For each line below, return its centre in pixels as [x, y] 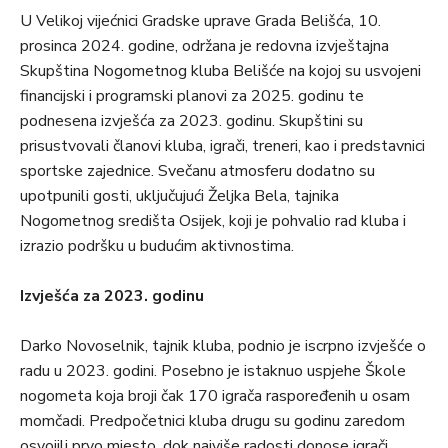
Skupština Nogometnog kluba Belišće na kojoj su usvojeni [220, 71]
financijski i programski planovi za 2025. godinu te [192, 96]
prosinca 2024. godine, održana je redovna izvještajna [204, 46]
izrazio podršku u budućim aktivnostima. [157, 246]
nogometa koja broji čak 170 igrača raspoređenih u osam [215, 396]
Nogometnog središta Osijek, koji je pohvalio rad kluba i [213, 221]
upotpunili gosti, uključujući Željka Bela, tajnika [179, 196]
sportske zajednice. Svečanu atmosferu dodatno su [197, 171]
